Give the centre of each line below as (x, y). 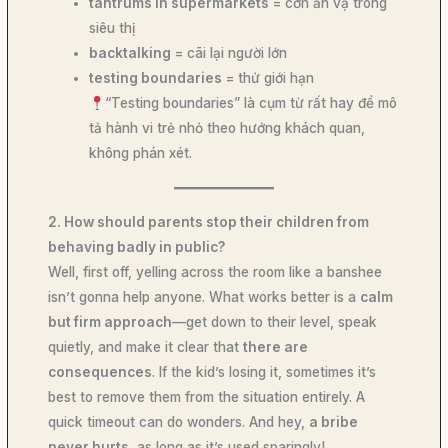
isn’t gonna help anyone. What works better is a (204, 296)
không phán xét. (141, 153)
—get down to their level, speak (275, 321)
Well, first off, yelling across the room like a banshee (215, 271)
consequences (100, 371)
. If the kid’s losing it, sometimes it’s (264, 371)
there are (276, 346)
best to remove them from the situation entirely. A (207, 396)
